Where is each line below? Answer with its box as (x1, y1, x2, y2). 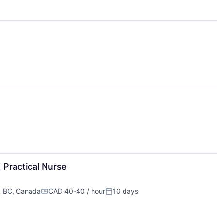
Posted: (105, 190, 132, 200)
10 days (113, 187, 138, 195)
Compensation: (40, 190, 95, 200)
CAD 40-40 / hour (48, 187, 105, 195)
